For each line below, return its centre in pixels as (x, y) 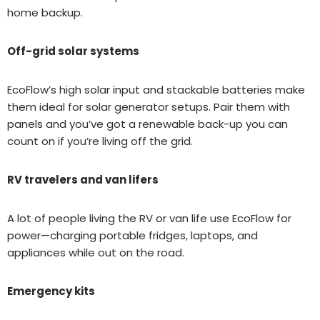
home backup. (45, 12)
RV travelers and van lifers (83, 179)
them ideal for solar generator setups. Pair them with (149, 106)
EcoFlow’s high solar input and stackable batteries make (156, 89)
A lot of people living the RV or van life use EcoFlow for (149, 218)
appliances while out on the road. (96, 252)
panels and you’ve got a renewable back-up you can (147, 124)
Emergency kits (51, 291)
